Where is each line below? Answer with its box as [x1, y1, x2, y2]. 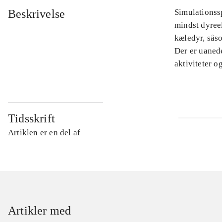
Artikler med [8, 204, 71, 218]
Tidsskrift [8, 112, 55, 125]
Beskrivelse [8, 7, 65, 21]
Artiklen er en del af [8, 128, 81, 138]
